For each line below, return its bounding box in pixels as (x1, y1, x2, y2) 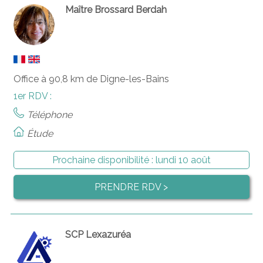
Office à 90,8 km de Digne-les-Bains (13, 73, 169, 85)
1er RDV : (13, 90, 52, 102)
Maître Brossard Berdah (65, 4, 167, 15)
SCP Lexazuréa (65, 228, 131, 240)
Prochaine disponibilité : (52, 154, 156, 166)
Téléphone (26, 109, 72, 120)
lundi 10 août (155, 154, 211, 166)
